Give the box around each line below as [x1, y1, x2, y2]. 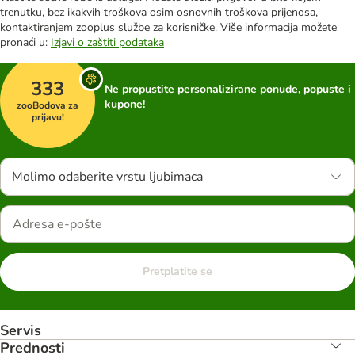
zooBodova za [17, 98, 78, 112]
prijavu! [31, 110, 64, 124]
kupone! [105, 97, 145, 112]
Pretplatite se [143, 264, 212, 279]
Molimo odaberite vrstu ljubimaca [12, 168, 203, 185]
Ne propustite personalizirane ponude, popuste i [105, 82, 351, 97]
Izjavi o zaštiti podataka [51, 35, 164, 50]
